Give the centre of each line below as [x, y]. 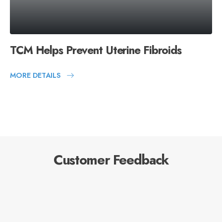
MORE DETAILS [35, 75]
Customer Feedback [111, 160]
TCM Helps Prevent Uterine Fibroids [96, 50]
